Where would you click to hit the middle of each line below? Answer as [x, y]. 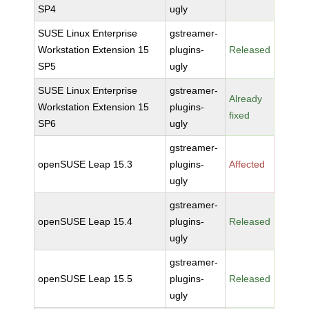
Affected [247, 164]
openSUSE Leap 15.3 [86, 164]
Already [246, 99]
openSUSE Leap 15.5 [86, 279]
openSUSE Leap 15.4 [86, 221]
